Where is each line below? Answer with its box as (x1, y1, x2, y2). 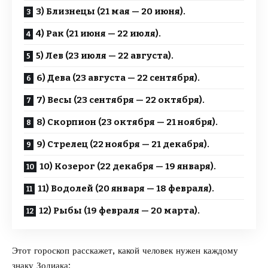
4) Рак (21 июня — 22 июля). (36, 28, 161, 39)
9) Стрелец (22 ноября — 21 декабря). (36, 139, 209, 150)
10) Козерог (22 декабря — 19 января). (39, 161, 216, 172)
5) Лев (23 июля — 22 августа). (36, 50, 173, 61)
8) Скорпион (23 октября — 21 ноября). (36, 117, 218, 127)
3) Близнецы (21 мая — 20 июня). (36, 6, 185, 17)
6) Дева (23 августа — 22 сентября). (36, 72, 200, 83)
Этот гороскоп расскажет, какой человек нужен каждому (12, 245, 238, 256)
